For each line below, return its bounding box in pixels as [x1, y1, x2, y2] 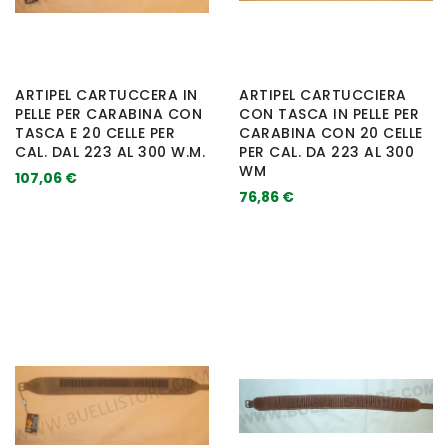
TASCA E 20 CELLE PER [15, 122, 175, 143]
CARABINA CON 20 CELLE [239, 122, 423, 143]
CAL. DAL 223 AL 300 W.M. [15, 141, 205, 162]
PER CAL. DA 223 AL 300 [239, 141, 414, 162]
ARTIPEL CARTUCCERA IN [15, 84, 198, 105]
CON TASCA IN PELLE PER [239, 103, 419, 124]
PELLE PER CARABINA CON [15, 103, 202, 124]
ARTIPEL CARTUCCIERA [239, 84, 407, 105]
